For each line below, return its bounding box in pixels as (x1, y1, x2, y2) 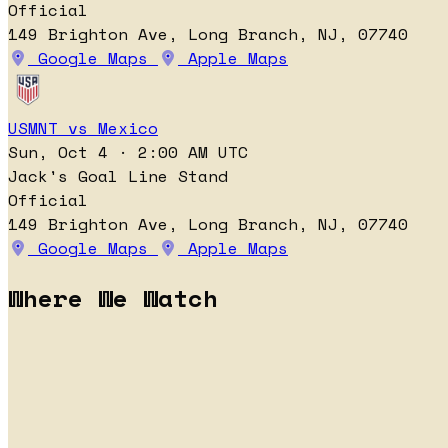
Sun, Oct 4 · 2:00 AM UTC (8, 140, 248, 165)
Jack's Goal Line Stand (8, 164, 228, 189)
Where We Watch (8, 279, 218, 316)
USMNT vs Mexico (8, 116, 158, 141)
